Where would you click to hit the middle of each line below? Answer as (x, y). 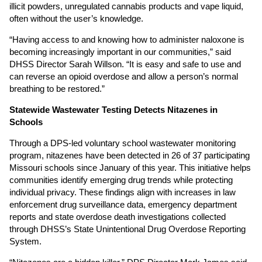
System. (25, 241)
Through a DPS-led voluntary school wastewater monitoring (123, 143)
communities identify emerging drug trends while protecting (121, 180)
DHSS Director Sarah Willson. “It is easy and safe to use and (125, 64)
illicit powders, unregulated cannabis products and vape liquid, (126, 6)
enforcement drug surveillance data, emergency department (123, 204)
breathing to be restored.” (57, 89)
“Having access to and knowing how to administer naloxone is (127, 39)
